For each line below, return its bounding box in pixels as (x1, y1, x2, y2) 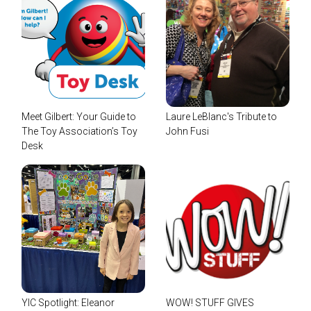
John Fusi (166, 126, 209, 137)
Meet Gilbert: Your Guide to (22, 111, 136, 123)
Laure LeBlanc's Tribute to (166, 111, 277, 123)
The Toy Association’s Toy (22, 126, 137, 137)
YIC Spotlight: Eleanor (22, 297, 115, 309)
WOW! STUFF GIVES (166, 297, 254, 309)
